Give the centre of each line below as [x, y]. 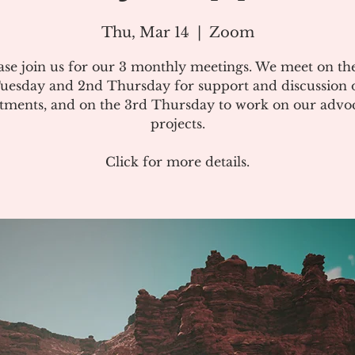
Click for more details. [177, 162]
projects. [177, 124]
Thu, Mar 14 [145, 32]
